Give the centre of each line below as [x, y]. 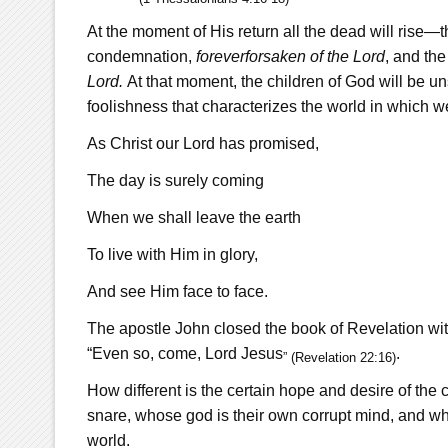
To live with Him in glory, [172, 254]
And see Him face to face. [177, 291]
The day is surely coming [175, 180]
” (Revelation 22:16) [339, 357]
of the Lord [347, 56]
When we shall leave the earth [193, 217]
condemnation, [141, 56]
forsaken [277, 56]
